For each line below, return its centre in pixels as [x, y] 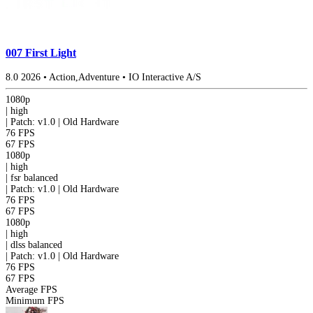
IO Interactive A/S [165, 77]
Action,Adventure [84, 77]
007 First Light [41, 53]
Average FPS [31, 289]
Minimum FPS [35, 300]
